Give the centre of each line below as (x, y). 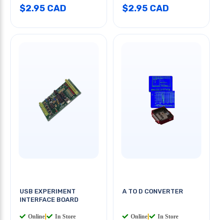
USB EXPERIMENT (48, 191)
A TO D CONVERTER (153, 191)
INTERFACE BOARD (49, 199)
